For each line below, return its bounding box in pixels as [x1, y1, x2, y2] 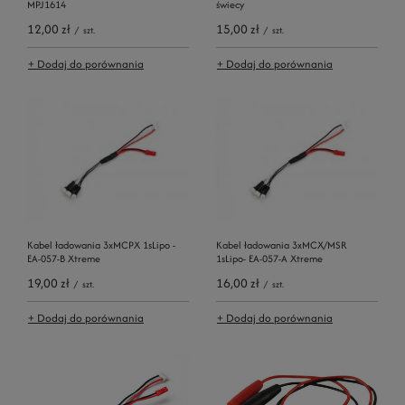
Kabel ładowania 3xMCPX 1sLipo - [27, 237, 175, 252]
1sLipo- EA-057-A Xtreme [216, 250, 323, 266]
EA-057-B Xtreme [27, 250, 100, 266]
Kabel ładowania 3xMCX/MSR [216, 237, 347, 252]
